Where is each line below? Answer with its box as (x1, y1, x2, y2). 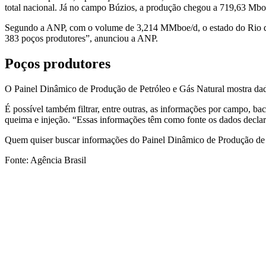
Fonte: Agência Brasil (5, 155, 86, 166)
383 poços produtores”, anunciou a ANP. (5, 33, 158, 44)
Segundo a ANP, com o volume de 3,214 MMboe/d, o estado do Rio (5, 23, 261, 33)
